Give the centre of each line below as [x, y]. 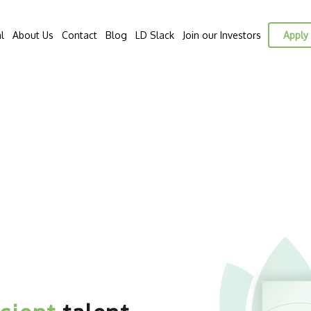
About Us [33, 35]
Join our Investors [222, 35]
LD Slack [155, 35]
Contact [79, 35]
